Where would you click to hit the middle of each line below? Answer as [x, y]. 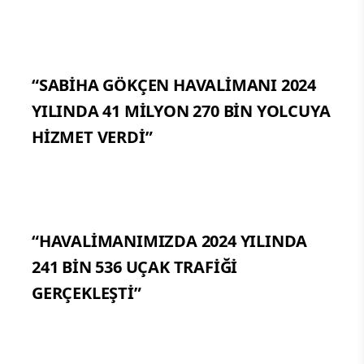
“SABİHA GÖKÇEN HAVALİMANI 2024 [174, 84]
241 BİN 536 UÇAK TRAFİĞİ [135, 266]
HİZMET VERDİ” [92, 136]
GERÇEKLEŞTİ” [87, 292]
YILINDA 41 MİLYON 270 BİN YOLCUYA [181, 110]
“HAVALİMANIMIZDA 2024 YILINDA [170, 240]
